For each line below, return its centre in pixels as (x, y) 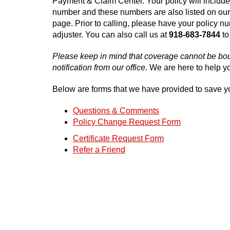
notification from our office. (100, 68)
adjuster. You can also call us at (111, 35)
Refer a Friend (99, 150)
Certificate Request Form (118, 138)
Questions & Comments (116, 111)
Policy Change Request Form (127, 122)
